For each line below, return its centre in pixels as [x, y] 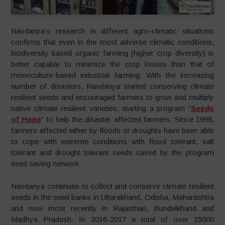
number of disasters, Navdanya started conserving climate [113, 86]
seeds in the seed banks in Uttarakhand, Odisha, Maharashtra [113, 197]
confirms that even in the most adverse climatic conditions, [113, 42]
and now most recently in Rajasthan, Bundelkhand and [113, 208]
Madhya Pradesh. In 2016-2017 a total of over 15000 [113, 219]
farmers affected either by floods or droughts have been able [113, 131]
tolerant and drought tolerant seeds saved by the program [113, 153]
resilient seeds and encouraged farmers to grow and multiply [113, 97]
